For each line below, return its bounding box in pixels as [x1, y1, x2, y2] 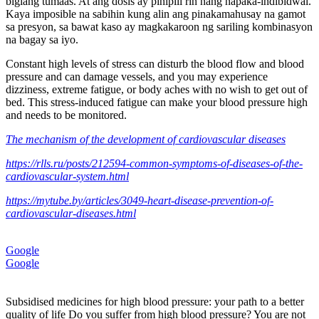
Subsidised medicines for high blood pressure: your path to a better [6, 295, 304, 308]
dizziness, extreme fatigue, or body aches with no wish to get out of [6, 83, 308, 95]
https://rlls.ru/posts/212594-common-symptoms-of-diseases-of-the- [6, 157, 303, 169]
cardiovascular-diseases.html [6, 206, 136, 219]
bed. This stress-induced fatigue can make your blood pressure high [6, 95, 308, 108]
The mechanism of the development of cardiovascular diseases [6, 132, 286, 145]
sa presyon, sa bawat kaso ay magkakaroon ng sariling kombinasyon [6, 20, 313, 33]
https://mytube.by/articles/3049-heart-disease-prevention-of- [6, 194, 273, 206]
